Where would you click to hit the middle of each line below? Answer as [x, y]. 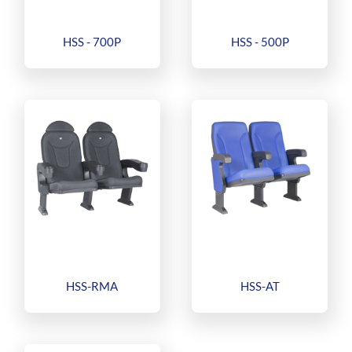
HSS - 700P [92, 42]
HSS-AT [260, 286]
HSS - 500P [260, 42]
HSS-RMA [92, 286]
